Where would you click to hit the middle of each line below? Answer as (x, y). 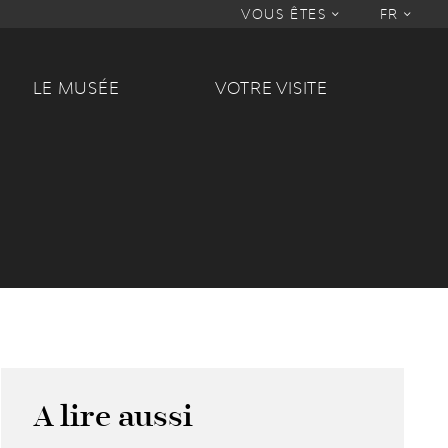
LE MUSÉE (76, 88)
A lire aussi (113, 416)
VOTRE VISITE (271, 88)
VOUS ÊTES (286, 14)
